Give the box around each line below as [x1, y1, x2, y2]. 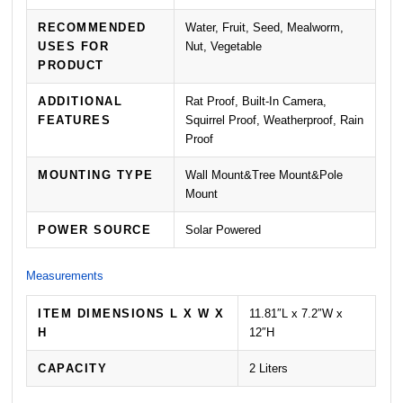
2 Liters [249, 361, 289, 375]
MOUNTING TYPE [38, 167, 154, 182]
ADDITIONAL [38, 94, 123, 108]
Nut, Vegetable [185, 39, 263, 53]
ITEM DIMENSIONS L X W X [38, 306, 225, 320]
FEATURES [38, 112, 112, 127]
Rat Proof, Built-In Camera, [185, 94, 327, 108]
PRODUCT [38, 58, 104, 72]
